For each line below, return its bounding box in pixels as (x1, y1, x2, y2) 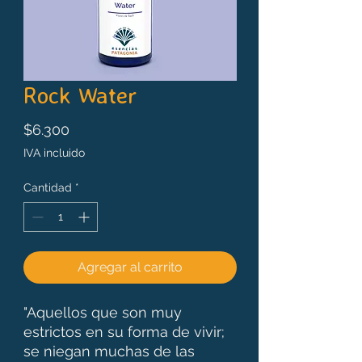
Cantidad (23, 180, 72, 194)
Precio (69, 120, 112, 137)
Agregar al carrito (78, 259, 183, 275)
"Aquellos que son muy (23, 303, 182, 321)
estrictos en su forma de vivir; (23, 322, 225, 340)
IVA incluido (23, 145, 85, 159)
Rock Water (23, 79, 137, 109)
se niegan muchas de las (23, 342, 195, 360)
